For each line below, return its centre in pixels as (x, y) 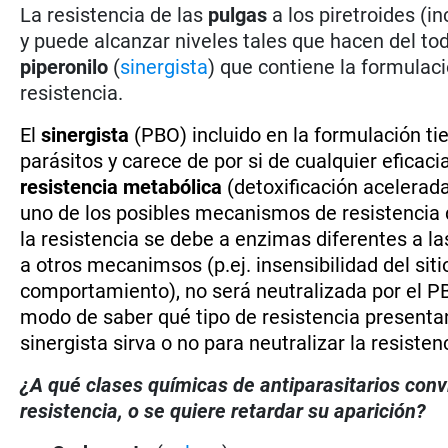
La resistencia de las (114, 14)
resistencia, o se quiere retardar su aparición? (223, 410)
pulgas (238, 14)
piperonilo (64, 66)
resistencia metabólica (121, 186)
